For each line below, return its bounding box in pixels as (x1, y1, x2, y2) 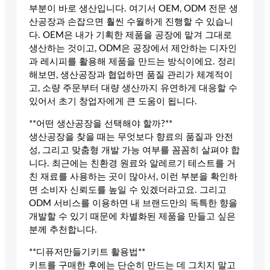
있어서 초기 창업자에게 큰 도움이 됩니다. (29, 97, 197, 107)
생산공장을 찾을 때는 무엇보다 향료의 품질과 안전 (29, 133, 233, 142)
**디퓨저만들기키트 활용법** (29, 247, 145, 257)
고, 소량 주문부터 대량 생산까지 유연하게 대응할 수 (29, 84, 237, 93)
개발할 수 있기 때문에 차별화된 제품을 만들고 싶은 (29, 212, 236, 222)
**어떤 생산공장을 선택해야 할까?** (29, 119, 172, 129)
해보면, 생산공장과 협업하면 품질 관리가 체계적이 (29, 71, 233, 80)
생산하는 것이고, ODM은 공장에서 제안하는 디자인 (29, 44, 237, 54)
